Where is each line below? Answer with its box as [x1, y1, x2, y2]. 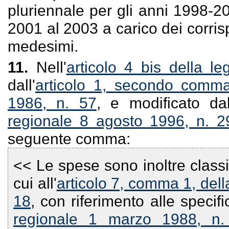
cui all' [13, 174, 57, 192]
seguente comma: [8, 130, 130, 147]
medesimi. [8, 37, 78, 55]
